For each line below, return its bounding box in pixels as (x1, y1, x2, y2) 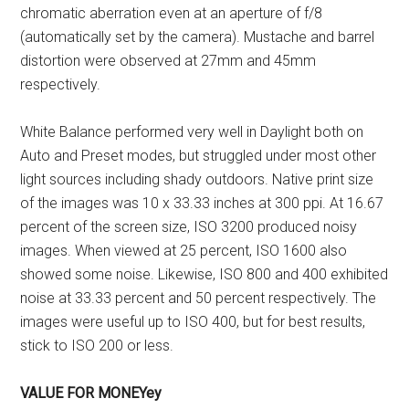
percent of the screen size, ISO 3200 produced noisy (20, 218, 358, 236)
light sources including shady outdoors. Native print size (20, 171, 374, 189)
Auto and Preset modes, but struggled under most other (20, 147, 377, 165)
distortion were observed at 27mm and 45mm (20, 52, 317, 70)
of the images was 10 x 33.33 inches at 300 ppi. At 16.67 (20, 194, 384, 213)
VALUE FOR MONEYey (20, 384, 163, 403)
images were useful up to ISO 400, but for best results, (20, 313, 366, 331)
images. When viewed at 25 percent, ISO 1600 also (20, 242, 348, 260)
